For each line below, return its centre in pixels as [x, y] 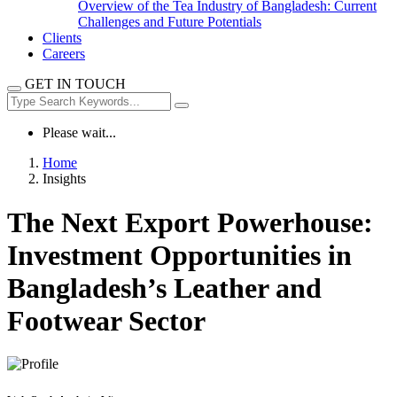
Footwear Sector [106, 320]
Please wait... [79, 133]
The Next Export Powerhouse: [190, 222]
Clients [62, 38]
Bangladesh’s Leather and [164, 288]
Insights [64, 179]
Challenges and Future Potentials [170, 22]
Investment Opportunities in [179, 255]
